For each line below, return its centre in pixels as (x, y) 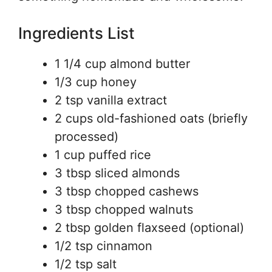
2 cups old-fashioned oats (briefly (151, 118)
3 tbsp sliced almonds (117, 173)
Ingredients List (76, 33)
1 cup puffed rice (103, 155)
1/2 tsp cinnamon (104, 246)
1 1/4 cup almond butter (122, 63)
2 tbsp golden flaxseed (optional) (149, 227)
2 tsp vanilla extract (111, 100)
